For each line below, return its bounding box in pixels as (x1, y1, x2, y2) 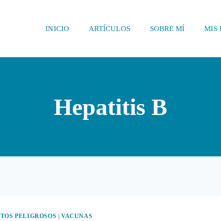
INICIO (45, 25, 69, 33)
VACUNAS (61, 213, 93, 220)
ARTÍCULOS (88, 25, 130, 33)
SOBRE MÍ (149, 25, 185, 33)
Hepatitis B (54, 94, 167, 120)
